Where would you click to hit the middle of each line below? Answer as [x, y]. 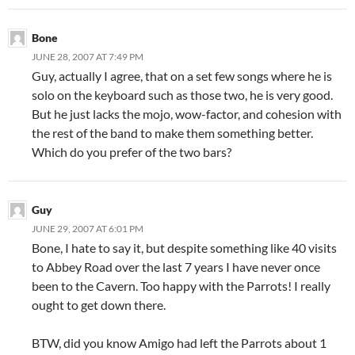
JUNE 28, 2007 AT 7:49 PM [88, 56]
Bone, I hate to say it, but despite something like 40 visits [184, 247]
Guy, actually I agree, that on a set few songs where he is [182, 75]
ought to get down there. [99, 304]
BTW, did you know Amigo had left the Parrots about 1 [179, 342]
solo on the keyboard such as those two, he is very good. [182, 94]
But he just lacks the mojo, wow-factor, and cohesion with [187, 113]
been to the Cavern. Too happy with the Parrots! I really [181, 285]
